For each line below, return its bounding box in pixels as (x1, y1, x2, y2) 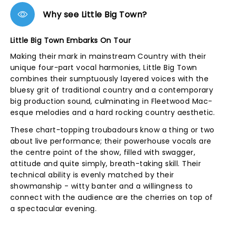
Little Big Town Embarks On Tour (10, 35, 131, 45)
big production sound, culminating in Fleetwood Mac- (10, 96, 213, 106)
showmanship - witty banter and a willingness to (10, 181, 193, 191)
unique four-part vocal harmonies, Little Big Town (10, 62, 197, 73)
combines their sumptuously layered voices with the (10, 74, 209, 84)
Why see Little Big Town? (43, 8, 147, 20)
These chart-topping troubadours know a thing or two (10, 125, 215, 135)
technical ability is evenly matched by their (10, 170, 174, 180)
